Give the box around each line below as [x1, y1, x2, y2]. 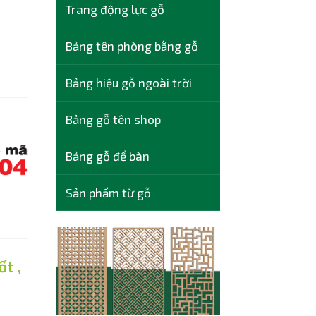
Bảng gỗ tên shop [65, 111, 161, 126]
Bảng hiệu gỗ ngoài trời [65, 75, 192, 90]
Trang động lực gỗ [65, 2, 164, 17]
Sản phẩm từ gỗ [65, 185, 151, 200]
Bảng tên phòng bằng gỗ [65, 39, 198, 54]
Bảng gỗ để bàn [65, 148, 150, 163]
